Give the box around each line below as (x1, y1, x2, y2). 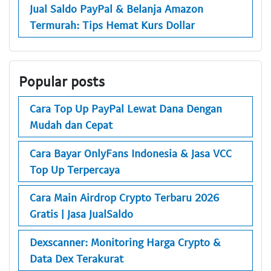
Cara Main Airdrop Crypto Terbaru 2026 (30, 191, 219, 204)
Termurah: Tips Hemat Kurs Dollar (30, 18, 195, 32)
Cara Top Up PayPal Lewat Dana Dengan (30, 102, 222, 116)
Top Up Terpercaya (30, 162, 120, 176)
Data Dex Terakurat (30, 251, 123, 265)
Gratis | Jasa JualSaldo (30, 207, 133, 221)
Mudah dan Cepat (30, 118, 113, 132)
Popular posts (19, 72, 105, 90)
